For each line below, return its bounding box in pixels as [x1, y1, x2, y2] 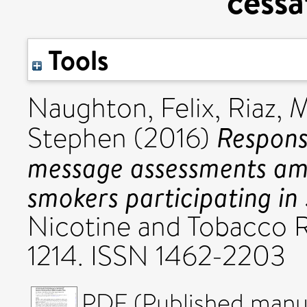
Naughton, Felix [27, 88, 214, 127]
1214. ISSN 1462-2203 [27, 236, 286, 275]
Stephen [27, 119, 127, 158]
